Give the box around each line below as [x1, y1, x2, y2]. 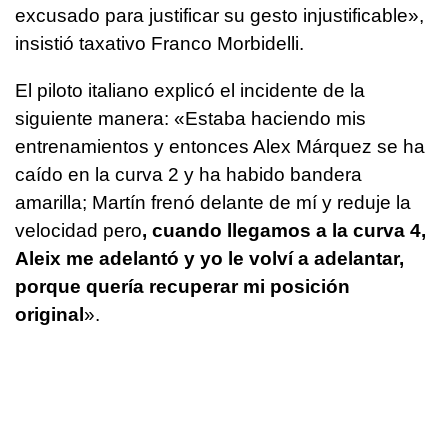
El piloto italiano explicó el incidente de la [15, 79, 365, 101]
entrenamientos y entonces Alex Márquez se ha [15, 135, 425, 157]
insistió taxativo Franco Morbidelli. [15, 32, 304, 54]
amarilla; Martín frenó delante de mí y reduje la [15, 191, 411, 213]
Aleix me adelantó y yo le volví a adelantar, [15, 247, 404, 269]
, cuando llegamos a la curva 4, [142, 219, 426, 241]
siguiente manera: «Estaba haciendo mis [15, 107, 366, 129]
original [15, 303, 84, 325]
